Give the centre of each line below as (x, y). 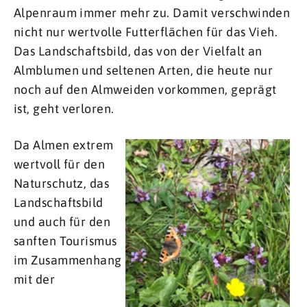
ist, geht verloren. (64, 109)
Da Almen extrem (64, 145)
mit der (35, 280)
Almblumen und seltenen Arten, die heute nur (144, 71)
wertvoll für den (60, 164)
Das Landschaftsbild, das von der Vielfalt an (138, 51)
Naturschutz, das (62, 184)
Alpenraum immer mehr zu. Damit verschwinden (152, 13)
